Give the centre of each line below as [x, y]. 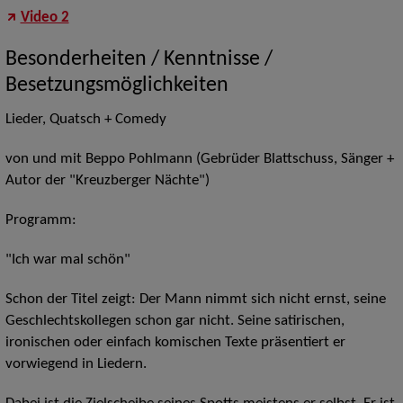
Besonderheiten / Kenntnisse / [139, 60]
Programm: [40, 221]
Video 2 [45, 18]
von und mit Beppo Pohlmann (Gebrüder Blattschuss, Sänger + [199, 160]
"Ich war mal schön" [67, 260]
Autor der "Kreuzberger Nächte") [107, 181]
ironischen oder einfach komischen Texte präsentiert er [175, 343]
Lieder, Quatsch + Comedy [85, 120]
